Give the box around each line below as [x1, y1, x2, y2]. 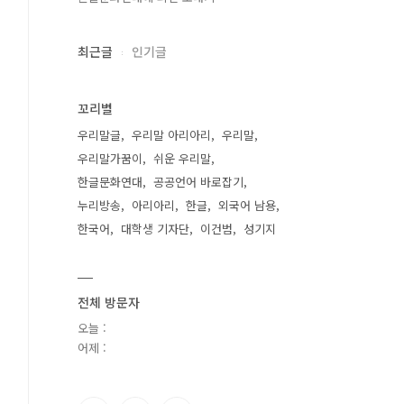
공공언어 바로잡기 [153, 173, 243, 190]
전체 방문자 [78, 293, 140, 311]
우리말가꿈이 [78, 150, 142, 167]
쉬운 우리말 [153, 150, 211, 167]
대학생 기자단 [121, 220, 189, 237]
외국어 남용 [218, 197, 276, 214]
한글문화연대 [78, 173, 142, 190]
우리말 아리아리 [132, 126, 211, 143]
